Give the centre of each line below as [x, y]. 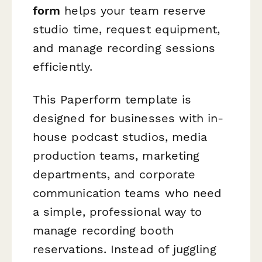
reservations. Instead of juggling [125, 249]
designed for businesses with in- [128, 118]
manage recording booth [103, 230]
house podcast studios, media [120, 137]
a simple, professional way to [118, 211]
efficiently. [63, 67]
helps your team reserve [133, 11]
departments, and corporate [114, 174]
